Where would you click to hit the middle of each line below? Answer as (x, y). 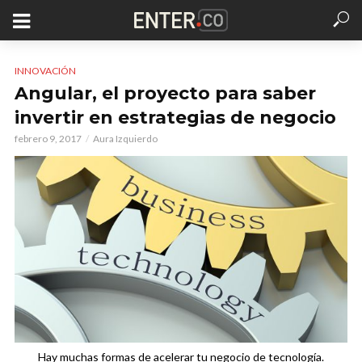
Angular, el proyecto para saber (165, 93)
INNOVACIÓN (45, 71)
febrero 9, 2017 (48, 139)
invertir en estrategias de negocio (175, 118)
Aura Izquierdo (125, 139)
